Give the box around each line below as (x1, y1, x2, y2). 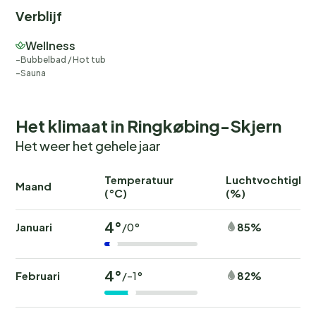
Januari (16, 219, 52, 233)
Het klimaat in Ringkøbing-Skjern (16, 114, 281, 136)
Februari (16, 268, 60, 282)
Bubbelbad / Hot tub (20, 54, 106, 65)
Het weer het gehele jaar (16, 137, 161, 154)
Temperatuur (104, 172, 174, 186)
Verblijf (16, 7, 62, 24)
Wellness (25, 37, 75, 53)
